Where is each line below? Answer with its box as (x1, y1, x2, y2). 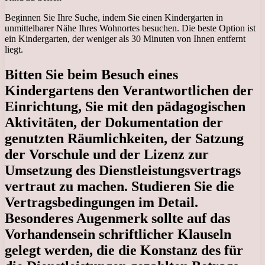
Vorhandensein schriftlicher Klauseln (5, 227, 231, 243)
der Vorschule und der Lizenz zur (5, 147, 209, 163)
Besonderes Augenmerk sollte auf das (5, 211, 230, 227)
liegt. (5, 44, 23, 55)
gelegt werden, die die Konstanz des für (5, 243, 243, 258)
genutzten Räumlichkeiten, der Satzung (5, 131, 244, 147)
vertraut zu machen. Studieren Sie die (5, 179, 234, 195)
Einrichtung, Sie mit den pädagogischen (5, 99, 245, 115)
